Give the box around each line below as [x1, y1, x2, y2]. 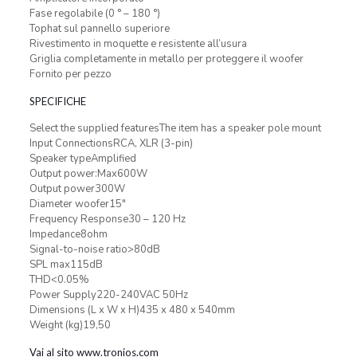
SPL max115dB [29, 257, 103, 272]
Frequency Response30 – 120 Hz [29, 212, 186, 226]
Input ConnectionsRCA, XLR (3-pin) [29, 136, 193, 151]
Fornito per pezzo [29, 67, 112, 81]
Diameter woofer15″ [29, 197, 126, 211]
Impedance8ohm [29, 227, 108, 241]
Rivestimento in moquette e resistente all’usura [29, 37, 247, 51]
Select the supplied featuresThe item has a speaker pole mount [29, 121, 321, 135]
